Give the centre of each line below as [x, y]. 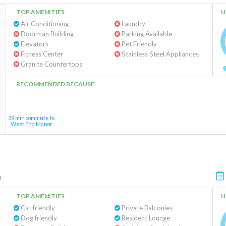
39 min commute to [31, 118]
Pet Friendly [138, 44]
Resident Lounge [145, 218]
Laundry [132, 24]
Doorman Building [46, 34]
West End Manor [31, 124]
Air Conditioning [44, 24]
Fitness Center [41, 54]
